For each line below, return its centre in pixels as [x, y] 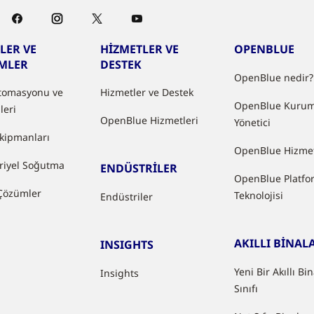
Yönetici [253, 122]
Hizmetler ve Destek [147, 92]
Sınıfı [246, 288]
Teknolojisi [259, 195]
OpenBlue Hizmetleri [150, 120]
